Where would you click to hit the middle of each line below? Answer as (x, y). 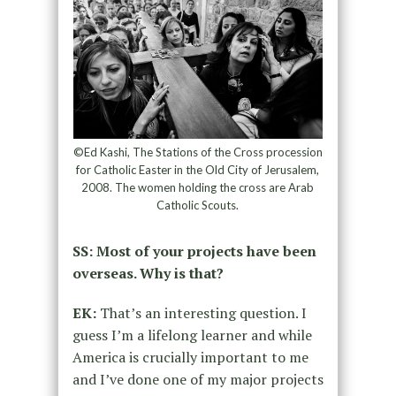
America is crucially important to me (190, 357)
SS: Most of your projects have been (194, 251)
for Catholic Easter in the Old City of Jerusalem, (198, 169)
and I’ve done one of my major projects (198, 379)
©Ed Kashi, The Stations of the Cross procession (198, 152)
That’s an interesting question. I (201, 312)
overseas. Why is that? (148, 273)
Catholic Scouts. (198, 205)
